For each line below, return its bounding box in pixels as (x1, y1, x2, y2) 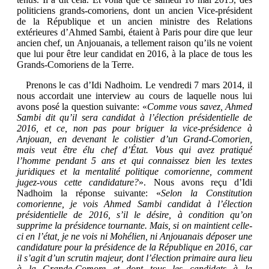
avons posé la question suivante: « (17, 101, 147, 112)
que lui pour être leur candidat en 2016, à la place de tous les (17, 48, 252, 59)
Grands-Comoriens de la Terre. (17, 59, 134, 70)
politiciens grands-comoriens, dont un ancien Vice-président (17, 5, 252, 16)
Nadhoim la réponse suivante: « (17, 187, 161, 198)
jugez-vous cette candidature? (17, 177, 139, 187)
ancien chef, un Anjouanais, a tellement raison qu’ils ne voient (17, 37, 252, 48)
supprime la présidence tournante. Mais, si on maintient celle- (17, 220, 252, 231)
